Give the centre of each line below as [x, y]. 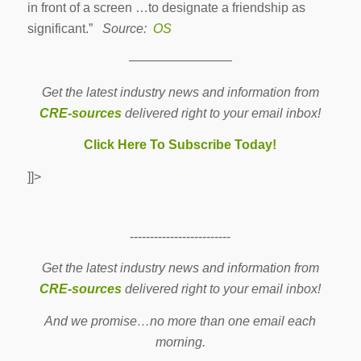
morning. [180, 342]
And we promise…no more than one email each [180, 321]
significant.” [64, 28]
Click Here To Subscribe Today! [180, 145]
